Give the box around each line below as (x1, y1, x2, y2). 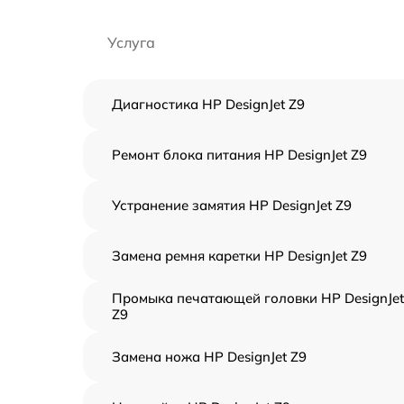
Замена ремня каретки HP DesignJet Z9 (112, 247, 367, 264)
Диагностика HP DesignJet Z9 (112, 96, 305, 113)
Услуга (107, 33, 155, 51)
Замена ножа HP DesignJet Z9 (112, 348, 307, 365)
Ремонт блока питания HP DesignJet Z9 (112, 146, 367, 163)
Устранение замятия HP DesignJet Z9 (112, 197, 352, 214)
